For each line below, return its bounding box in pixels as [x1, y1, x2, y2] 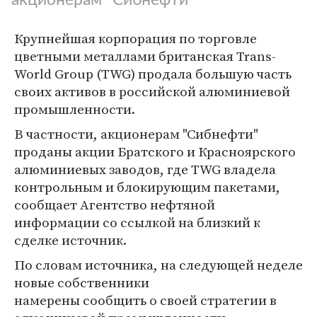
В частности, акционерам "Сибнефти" [14, 125, 258, 143]
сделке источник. [14, 231, 127, 249]
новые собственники [14, 273, 149, 292]
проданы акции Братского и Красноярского [14, 142, 296, 161]
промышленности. [14, 100, 135, 118]
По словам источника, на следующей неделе [14, 255, 303, 274]
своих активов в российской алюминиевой [14, 82, 290, 100]
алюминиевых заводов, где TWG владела [14, 160, 276, 178]
